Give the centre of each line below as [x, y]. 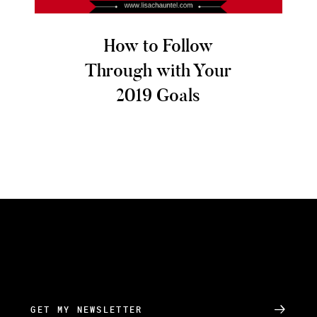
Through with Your [158, 73]
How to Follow [158, 48]
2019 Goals [158, 97]
